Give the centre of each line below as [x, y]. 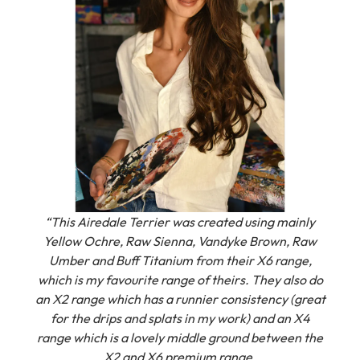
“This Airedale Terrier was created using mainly [180, 205]
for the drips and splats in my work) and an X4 [180, 301]
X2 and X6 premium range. [180, 340]
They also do [287, 262]
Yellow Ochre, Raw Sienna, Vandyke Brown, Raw [180, 224]
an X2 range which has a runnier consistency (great [180, 282]
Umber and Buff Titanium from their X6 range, [180, 243]
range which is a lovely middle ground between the [180, 320]
